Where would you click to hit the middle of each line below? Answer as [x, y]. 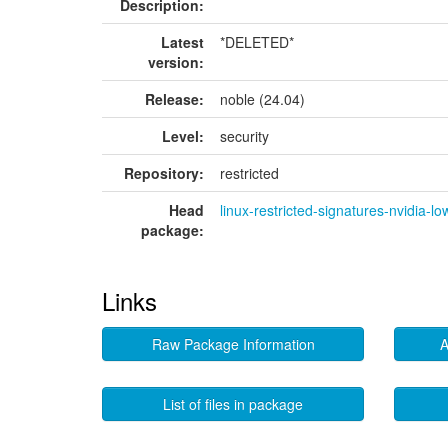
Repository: [164, 173]
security [244, 136]
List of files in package [233, 404]
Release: [174, 99]
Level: [183, 136]
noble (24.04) [262, 99]
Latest [182, 42]
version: [176, 62]
